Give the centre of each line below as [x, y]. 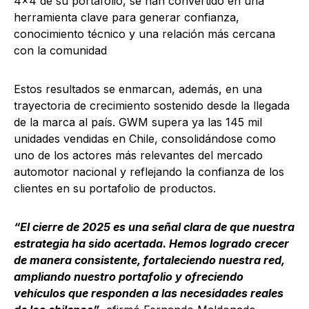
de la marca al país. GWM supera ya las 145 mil [138, 122]
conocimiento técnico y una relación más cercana [144, 34]
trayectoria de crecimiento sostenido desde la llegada [152, 106]
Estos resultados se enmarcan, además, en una [138, 89]
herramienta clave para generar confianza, [127, 18]
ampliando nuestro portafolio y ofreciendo [129, 277]
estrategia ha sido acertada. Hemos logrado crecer [151, 244]
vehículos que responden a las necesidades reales [149, 293]
